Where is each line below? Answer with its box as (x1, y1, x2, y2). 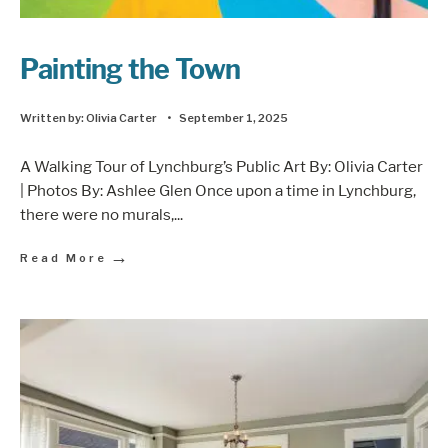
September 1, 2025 (179, 110, 288, 125)
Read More (20, 251, 107, 266)
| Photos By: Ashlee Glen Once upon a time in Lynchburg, (20, 181, 416, 201)
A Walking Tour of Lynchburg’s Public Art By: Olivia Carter (20, 157, 423, 177)
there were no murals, (20, 205, 174, 225)
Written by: (20, 110, 86, 125)
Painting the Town (20, 52, 241, 86)
